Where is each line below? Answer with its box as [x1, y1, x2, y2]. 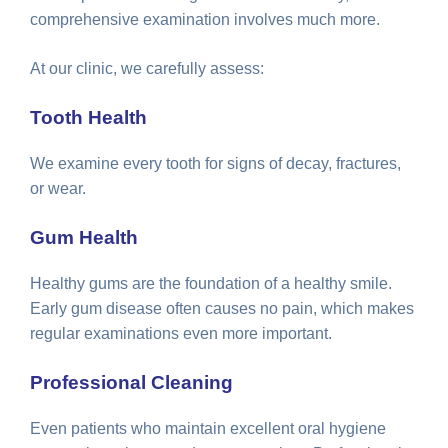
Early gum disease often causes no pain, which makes [30, 299, 414, 317]
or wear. [30, 179, 86, 197]
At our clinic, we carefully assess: [30, 59, 264, 77]
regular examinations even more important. [30, 324, 332, 342]
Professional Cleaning [30, 371, 233, 393]
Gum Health [30, 226, 138, 248]
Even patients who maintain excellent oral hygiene [30, 419, 386, 437]
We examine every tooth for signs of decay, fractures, [30, 154, 401, 172]
